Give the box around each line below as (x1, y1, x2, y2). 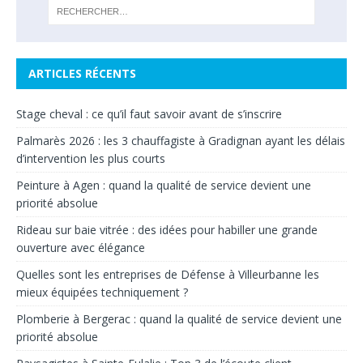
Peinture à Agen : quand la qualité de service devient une (16, 177, 311, 193)
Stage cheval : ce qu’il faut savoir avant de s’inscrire (16, 105, 282, 122)
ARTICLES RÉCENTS (28, 65, 136, 81)
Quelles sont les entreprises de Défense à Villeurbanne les (16, 266, 319, 282)
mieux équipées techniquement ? (16, 284, 188, 300)
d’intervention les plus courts (16, 150, 165, 166)
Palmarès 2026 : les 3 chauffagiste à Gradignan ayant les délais (16, 132, 345, 148)
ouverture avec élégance (16, 239, 145, 255)
